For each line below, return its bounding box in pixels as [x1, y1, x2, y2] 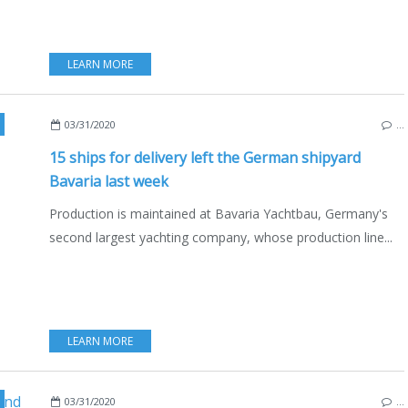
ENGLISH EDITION [240, 116, 330, 132]
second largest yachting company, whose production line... [49, 228, 393, 246]
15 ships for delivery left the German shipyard [49, 147, 361, 168]
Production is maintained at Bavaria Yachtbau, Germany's [49, 204, 388, 222]
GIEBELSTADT [167, 116, 235, 132]
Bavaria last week [49, 170, 168, 191]
